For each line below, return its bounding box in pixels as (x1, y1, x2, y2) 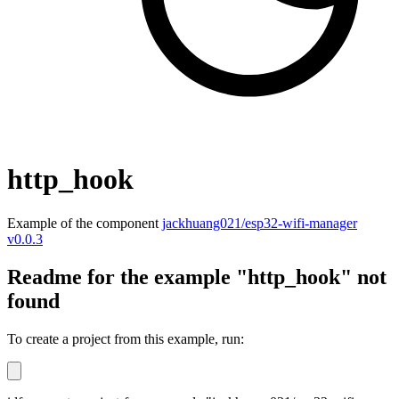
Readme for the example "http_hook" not (7, 265, 387, 289)
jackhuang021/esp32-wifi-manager (162, 215, 357, 231)
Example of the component (7, 215, 162, 231)
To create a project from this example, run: (7, 330, 244, 346)
